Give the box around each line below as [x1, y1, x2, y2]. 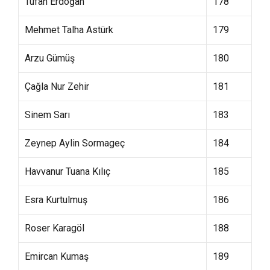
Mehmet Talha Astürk [25, 24, 113, 36]
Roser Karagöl [25, 222, 84, 234]
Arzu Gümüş [25, 52, 75, 64]
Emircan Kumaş [25, 251, 89, 262]
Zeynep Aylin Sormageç [25, 137, 125, 149]
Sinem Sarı [25, 109, 70, 121]
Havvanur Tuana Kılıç [25, 166, 110, 177]
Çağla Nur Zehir [25, 81, 89, 92]
